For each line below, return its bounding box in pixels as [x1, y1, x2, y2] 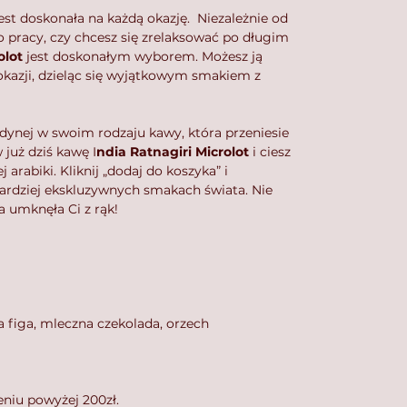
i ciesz [249, 143, 291, 160]
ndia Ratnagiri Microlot [96, 143, 249, 160]
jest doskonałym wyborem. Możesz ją [23, 47, 263, 65]
